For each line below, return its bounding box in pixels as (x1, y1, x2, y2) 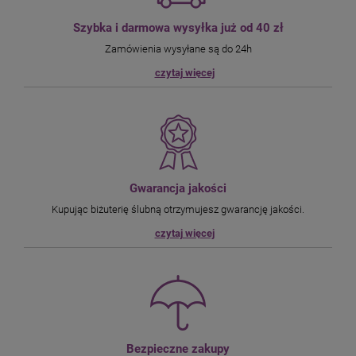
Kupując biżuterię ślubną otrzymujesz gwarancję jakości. (52, 203, 304, 216)
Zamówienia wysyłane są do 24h (104, 43, 252, 56)
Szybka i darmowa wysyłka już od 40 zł (72, 21, 284, 36)
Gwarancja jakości (130, 181, 226, 196)
